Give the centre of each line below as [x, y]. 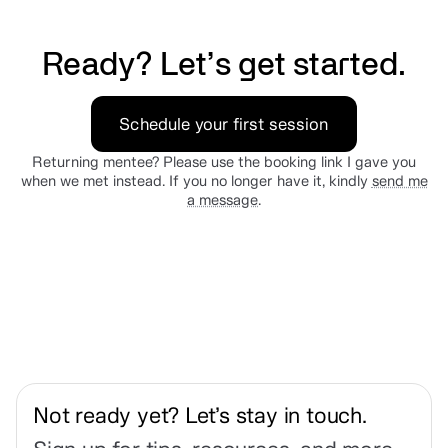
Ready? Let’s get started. [224, 66]
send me [399, 180]
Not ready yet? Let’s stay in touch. [200, 415]
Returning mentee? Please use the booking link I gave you [224, 161]
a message [222, 199]
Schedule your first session [224, 124]
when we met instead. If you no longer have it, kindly [196, 180]
